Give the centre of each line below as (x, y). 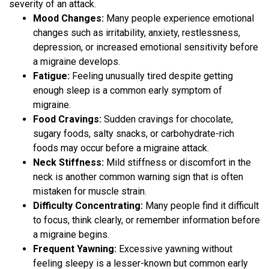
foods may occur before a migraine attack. (121, 148)
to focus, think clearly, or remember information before (147, 220)
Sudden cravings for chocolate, (167, 119)
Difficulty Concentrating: (88, 206)
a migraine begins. (71, 235)
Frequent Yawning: (75, 249)
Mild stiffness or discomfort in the (177, 163)
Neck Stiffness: (68, 163)
